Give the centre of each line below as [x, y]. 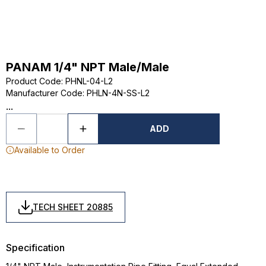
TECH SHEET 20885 [73, 207]
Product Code [34, 81]
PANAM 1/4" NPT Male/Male [88, 67]
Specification [35, 248]
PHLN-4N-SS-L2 [118, 93]
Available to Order [50, 150]
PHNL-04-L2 [89, 81]
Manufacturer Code [44, 93]
